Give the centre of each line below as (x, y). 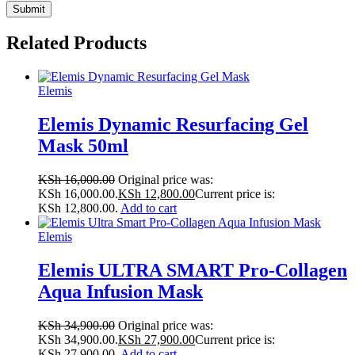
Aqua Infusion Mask (120, 292)
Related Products (76, 43)
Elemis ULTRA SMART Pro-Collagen (193, 271)
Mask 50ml (83, 146)
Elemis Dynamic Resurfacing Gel (173, 125)
